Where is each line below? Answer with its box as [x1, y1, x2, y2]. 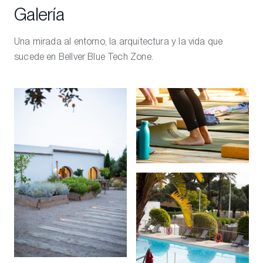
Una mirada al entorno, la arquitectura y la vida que [14, 36, 223, 47]
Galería [14, 4, 64, 25]
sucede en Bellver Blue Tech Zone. [14, 51, 153, 62]
